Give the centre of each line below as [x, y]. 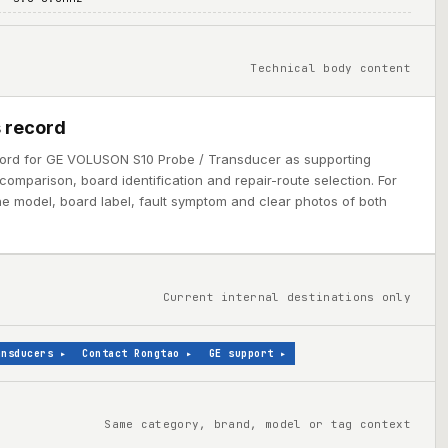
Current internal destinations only [286, 297]
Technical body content [330, 68]
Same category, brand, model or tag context [257, 424]
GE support [241, 353]
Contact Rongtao [131, 353]
